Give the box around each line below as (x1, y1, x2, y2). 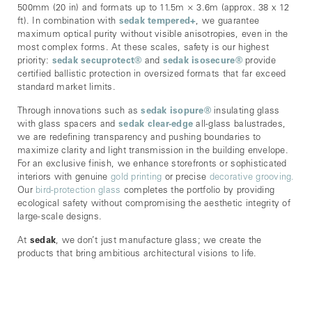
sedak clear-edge (118, 120, 194, 130)
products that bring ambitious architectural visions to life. (17, 250, 257, 259)
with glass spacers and (17, 120, 118, 130)
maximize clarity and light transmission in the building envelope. (17, 147, 288, 156)
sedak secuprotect (52, 57, 135, 66)
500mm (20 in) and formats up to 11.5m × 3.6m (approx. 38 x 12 (17, 4, 289, 13)
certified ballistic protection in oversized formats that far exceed (17, 70, 286, 79)
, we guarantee (196, 17, 260, 26)
